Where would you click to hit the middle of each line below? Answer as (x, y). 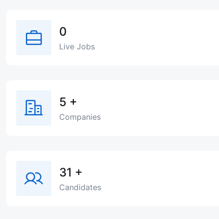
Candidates (80, 187)
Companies (80, 117)
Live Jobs (77, 47)
